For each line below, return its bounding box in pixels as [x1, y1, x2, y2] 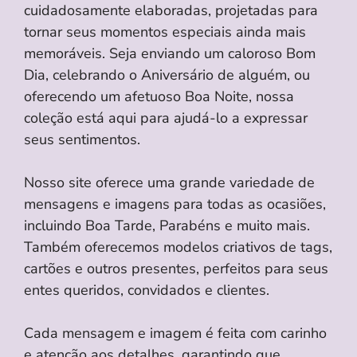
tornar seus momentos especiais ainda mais [24, 22, 306, 42]
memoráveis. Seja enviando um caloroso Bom [24, 44, 316, 64]
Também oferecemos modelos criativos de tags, [24, 237, 332, 257]
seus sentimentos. [24, 130, 140, 150]
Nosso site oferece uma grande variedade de [24, 173, 315, 193]
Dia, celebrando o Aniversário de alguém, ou [24, 65, 310, 85]
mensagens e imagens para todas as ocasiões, [24, 194, 326, 214]
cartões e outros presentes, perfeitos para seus [24, 259, 328, 279]
